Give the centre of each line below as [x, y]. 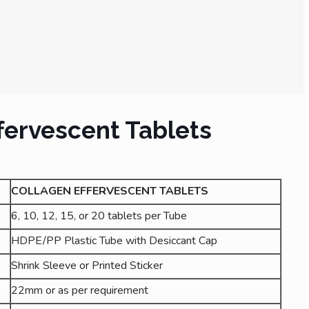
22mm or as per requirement [79, 290]
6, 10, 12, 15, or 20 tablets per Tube [99, 216]
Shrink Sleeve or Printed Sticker [87, 265]
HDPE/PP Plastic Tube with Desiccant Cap [114, 240]
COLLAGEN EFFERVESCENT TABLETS [109, 191]
